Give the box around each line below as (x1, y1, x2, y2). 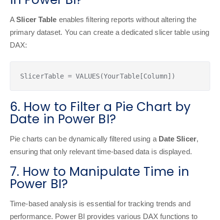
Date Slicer (158, 135, 196, 143)
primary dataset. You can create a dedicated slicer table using (10, 28, 210, 36)
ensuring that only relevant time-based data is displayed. (10, 147, 192, 156)
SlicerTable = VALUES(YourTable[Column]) (20, 72, 175, 80)
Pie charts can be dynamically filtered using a (10, 135, 159, 143)
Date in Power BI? (10, 110, 116, 128)
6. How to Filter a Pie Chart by (10, 98, 191, 115)
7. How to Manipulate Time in (10, 163, 189, 180)
